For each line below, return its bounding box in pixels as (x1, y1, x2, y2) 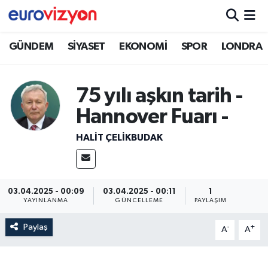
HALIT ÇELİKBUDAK (75, 133, 163, 143)
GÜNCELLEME (115, 197, 164, 204)
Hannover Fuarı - (75, 106, 229, 127)
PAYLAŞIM (194, 197, 227, 204)
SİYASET (67, 41, 105, 52)
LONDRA (221, 41, 263, 52)
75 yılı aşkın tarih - (75, 85, 243, 106)
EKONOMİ (119, 41, 167, 52)
